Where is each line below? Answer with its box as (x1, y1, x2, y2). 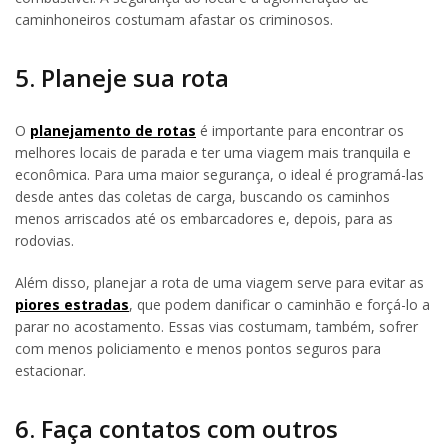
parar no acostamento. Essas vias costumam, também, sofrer (15, 316, 418, 336)
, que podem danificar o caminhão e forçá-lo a (129, 294, 430, 314)
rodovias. (15, 230, 74, 250)
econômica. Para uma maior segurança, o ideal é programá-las (15, 164, 424, 184)
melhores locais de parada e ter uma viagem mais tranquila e (15, 142, 411, 162)
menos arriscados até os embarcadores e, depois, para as (15, 208, 393, 228)
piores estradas (15, 294, 129, 314)
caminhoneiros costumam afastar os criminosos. (15, 10, 333, 30)
